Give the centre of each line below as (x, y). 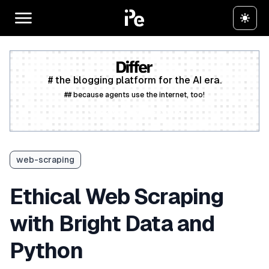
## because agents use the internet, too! (134, 95)
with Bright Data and (112, 224)
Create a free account (134, 111)
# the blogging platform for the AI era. (134, 80)
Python (46, 251)
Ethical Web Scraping (117, 197)
